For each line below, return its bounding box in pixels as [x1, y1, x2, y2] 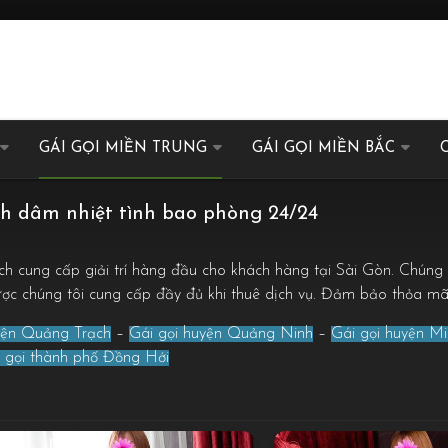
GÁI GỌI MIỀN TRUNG [39, 140, 207, 156]
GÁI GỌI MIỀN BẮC [252, 140, 395, 156]
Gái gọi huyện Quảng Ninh [129, 325, 313, 342]
